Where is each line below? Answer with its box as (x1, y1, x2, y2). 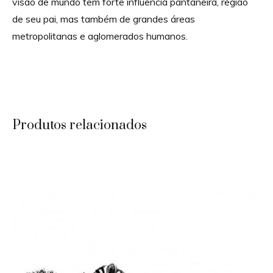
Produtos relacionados (12, 116, 147, 133)
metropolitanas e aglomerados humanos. (12, 29, 188, 42)
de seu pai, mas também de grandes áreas (12, 12, 195, 25)
